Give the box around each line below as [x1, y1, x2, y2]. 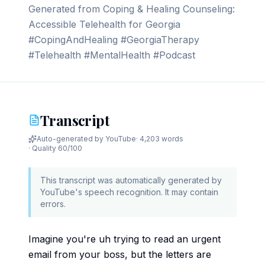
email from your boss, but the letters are [28, 248, 211, 260]
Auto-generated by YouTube [37, 134, 136, 143]
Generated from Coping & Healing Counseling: [28, 3, 235, 15]
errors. [40, 199, 66, 209]
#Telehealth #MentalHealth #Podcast [28, 49, 195, 61]
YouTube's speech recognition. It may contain [40, 187, 218, 197]
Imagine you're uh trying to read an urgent [28, 233, 221, 245]
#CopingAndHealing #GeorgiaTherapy [28, 34, 199, 46]
